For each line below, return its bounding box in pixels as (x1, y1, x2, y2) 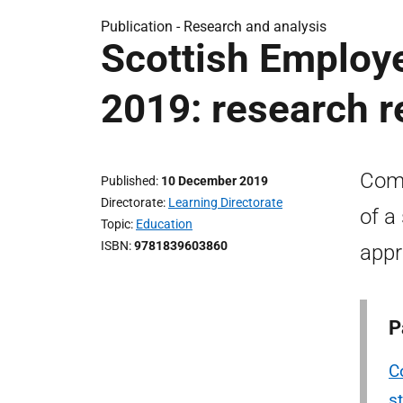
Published (101, 174, 156, 188)
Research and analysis (184, 18, 327, 35)
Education (136, 217, 193, 231)
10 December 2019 (161, 174, 268, 188)
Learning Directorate (168, 195, 282, 210)
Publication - (101, 18, 184, 35)
